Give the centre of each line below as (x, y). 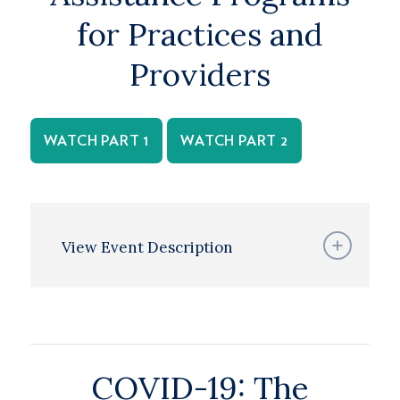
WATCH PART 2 (234, 141)
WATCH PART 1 (96, 141)
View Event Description (147, 247)
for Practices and (200, 34)
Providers (200, 75)
